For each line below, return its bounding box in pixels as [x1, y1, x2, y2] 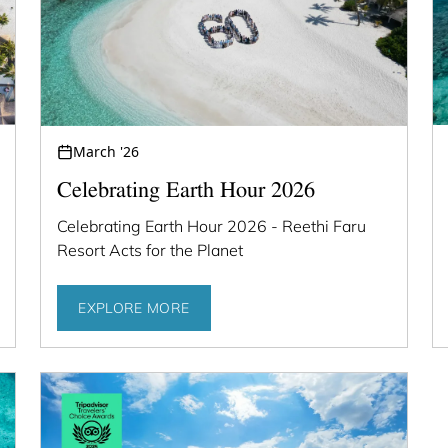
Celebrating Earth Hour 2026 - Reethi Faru [57, 215, 367, 236]
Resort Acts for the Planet [57, 239, 244, 260]
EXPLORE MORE [78, 299, 190, 318]
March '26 [73, 141, 140, 161]
